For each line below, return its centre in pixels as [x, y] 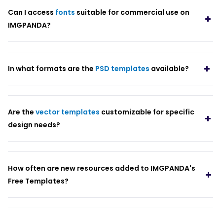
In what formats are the [51, 69]
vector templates [67, 112]
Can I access [31, 13]
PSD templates [122, 69]
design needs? [34, 125]
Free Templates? [38, 181]
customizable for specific [147, 112]
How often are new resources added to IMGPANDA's [101, 168]
